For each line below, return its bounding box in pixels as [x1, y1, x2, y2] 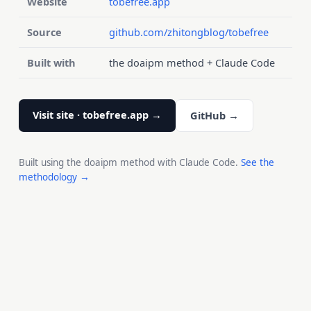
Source [26, 24, 62, 39]
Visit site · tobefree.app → [32, 107, 162, 121]
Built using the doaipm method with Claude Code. [18, 155, 241, 169]
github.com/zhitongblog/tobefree [108, 24, 269, 39]
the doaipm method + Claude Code [108, 55, 275, 69]
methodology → [18, 170, 90, 183]
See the [240, 155, 274, 169]
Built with [26, 55, 76, 69]
